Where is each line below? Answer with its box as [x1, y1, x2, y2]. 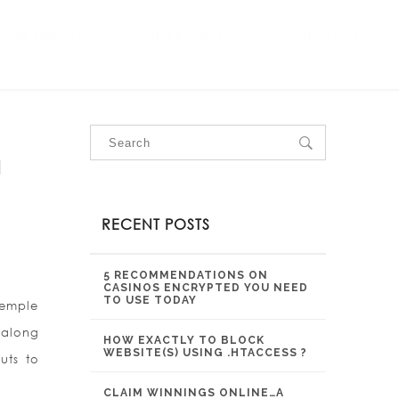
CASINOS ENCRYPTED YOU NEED [103, 281, 308, 294]
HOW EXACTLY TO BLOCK [103, 334, 265, 346]
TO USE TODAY [103, 294, 197, 306]
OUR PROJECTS [135, 29, 231, 45]
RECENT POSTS [102, 215, 210, 233]
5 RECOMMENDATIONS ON [103, 269, 268, 281]
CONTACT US [275, 29, 359, 45]
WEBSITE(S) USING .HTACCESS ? [103, 346, 307, 359]
